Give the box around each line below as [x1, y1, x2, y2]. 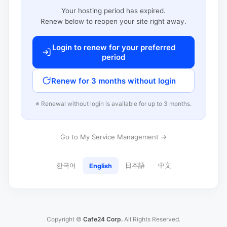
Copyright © [47, 215, 83, 223]
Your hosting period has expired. [61, 7, 166, 15]
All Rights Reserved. [123, 215, 180, 223]
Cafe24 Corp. [83, 215, 123, 223]
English [89, 162, 112, 170]
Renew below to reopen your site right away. [41, 17, 186, 25]
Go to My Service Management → [60, 133, 167, 141]
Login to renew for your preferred [52, 43, 175, 52]
